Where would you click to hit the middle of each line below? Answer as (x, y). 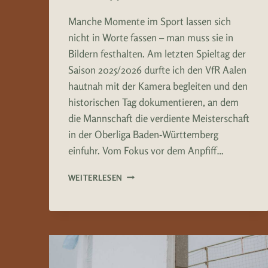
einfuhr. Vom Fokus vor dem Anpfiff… (146, 150)
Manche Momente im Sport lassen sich (149, 21)
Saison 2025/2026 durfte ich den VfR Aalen (157, 69)
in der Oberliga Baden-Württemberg (143, 134)
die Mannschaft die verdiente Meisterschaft (159, 118)
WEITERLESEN (95, 177)
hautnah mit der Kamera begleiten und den (158, 86)
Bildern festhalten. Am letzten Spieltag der (157, 53)
